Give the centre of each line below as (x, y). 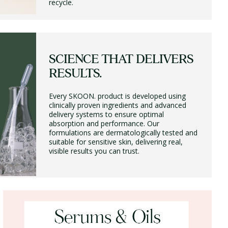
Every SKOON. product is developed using (117, 96)
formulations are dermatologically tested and (123, 133)
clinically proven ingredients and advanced (117, 105)
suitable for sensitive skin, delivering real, (116, 142)
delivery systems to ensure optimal (106, 114)
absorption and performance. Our (104, 123)
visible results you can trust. (94, 151)
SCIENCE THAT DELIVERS (121, 60)
